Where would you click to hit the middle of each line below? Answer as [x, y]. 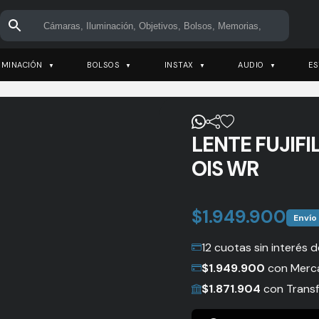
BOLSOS [103, 65]
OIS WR [225, 169]
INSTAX [179, 65]
